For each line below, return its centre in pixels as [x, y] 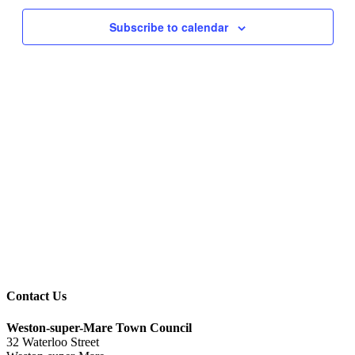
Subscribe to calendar [169, 27]
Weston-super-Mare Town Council [99, 327]
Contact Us [36, 296]
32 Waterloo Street [53, 342]
